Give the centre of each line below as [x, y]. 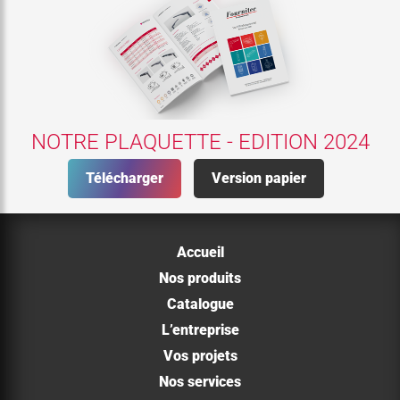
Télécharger [124, 178]
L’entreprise [200, 330]
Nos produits [200, 279]
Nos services [200, 382]
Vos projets [200, 356]
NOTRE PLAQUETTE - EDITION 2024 [200, 142]
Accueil [200, 253]
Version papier [258, 178]
